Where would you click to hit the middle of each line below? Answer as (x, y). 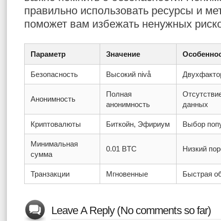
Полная (119, 94)
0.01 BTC (121, 149)
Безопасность (54, 74)
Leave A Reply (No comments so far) (131, 210)
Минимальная (54, 144)
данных (195, 104)
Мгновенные (127, 174)
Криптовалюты (56, 124)
